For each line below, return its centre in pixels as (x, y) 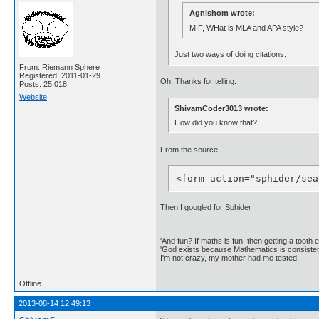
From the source (189, 149)
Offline (30, 283)
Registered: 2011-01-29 (60, 76)
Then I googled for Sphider (206, 208)
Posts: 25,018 (43, 84)
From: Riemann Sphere (59, 67)
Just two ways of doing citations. (231, 54)
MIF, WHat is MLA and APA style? (246, 27)
